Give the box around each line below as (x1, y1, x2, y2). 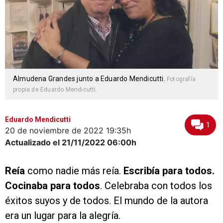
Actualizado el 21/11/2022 (5, 137, 105, 148)
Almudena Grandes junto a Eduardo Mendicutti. (13, 75, 167, 83)
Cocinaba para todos (5, 180, 100, 192)
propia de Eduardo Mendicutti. (13, 86, 98, 94)
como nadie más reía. (25, 165, 123, 177)
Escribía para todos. (123, 165, 215, 177)
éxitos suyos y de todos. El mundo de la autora (5, 195, 208, 207)
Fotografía (167, 76, 196, 83)
